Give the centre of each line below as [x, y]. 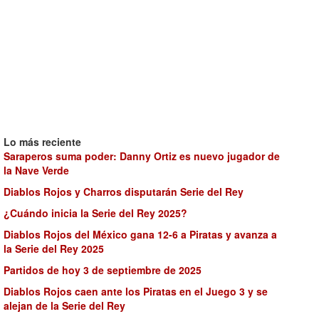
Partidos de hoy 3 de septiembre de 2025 [103, 270]
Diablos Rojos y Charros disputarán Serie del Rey [124, 192]
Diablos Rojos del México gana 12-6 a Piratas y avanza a [140, 234]
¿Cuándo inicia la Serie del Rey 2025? [95, 213]
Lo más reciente [42, 142]
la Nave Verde [36, 170]
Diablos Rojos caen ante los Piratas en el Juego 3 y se [136, 291]
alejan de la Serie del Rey [64, 305]
